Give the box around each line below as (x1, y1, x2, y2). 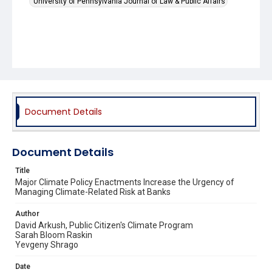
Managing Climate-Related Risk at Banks (15, 186, 171, 197)
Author (15, 209, 39, 218)
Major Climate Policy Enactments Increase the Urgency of (15, 177, 234, 187)
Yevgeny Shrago (15, 239, 78, 250)
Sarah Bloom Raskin (15, 229, 92, 240)
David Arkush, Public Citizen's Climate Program (15, 220, 193, 230)
